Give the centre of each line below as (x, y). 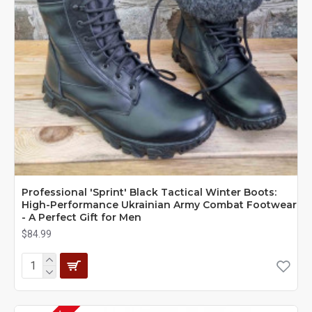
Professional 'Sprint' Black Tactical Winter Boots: (149, 192)
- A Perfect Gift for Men (81, 217)
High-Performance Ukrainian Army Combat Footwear (159, 204)
